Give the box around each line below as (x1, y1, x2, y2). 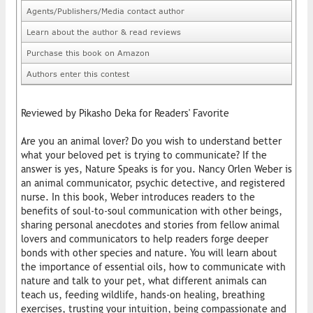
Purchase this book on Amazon (27, 48, 150, 57)
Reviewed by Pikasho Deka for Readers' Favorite (21, 107, 229, 119)
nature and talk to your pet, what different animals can (21, 275, 267, 286)
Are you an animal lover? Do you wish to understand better (21, 135, 282, 147)
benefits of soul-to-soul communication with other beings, (21, 205, 282, 217)
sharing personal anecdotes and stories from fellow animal (21, 219, 279, 231)
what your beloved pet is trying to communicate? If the (21, 149, 267, 161)
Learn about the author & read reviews (27, 27, 181, 36)
